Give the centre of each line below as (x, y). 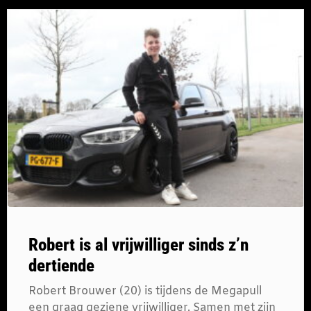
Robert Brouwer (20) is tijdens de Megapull (145, 292)
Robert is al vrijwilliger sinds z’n (138, 245)
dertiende (61, 266)
